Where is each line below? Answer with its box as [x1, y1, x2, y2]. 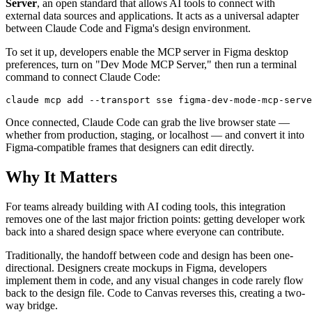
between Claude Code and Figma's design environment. [6, 22, 251, 34]
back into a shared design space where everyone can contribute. [6, 225, 284, 237]
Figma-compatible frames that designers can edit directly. [6, 141, 254, 153]
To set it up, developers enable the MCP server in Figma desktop [6, 45, 288, 58]
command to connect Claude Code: [6, 70, 160, 83]
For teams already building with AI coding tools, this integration [6, 200, 286, 212]
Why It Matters [6, 167, 117, 186]
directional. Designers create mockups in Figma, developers [6, 261, 267, 274]
